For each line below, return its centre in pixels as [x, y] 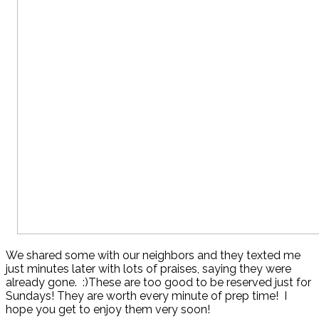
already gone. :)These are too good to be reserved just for [158, 282]
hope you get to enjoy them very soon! [108, 309]
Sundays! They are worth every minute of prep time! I [146, 296]
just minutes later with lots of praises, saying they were [148, 268]
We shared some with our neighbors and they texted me [153, 255]
